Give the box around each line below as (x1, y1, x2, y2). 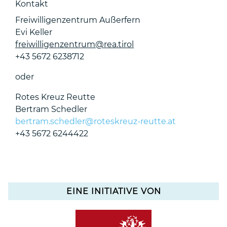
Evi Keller (15, 27, 52, 37)
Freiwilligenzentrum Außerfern (15, 15, 140, 25)
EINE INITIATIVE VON (66, 186, 161, 197)
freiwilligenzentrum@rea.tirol (15, 40, 134, 50)
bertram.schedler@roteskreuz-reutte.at (15, 117, 176, 127)
